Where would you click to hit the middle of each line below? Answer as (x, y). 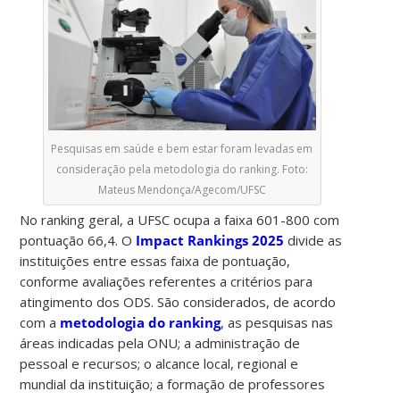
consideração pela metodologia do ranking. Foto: (182, 169)
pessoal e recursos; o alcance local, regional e (159, 363)
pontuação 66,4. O (78, 240)
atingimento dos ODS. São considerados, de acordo (178, 301)
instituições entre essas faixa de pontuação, (155, 260)
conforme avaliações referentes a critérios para (167, 281)
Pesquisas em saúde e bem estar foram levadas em (182, 148)
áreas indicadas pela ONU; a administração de (160, 342)
